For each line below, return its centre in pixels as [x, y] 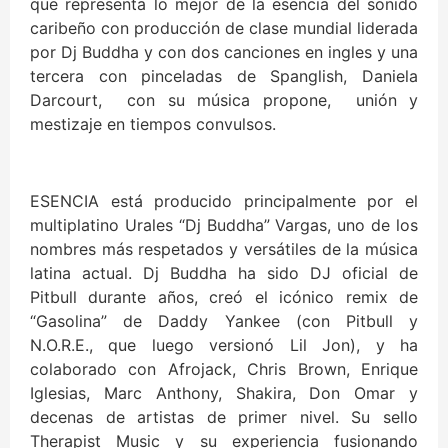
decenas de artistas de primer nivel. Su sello [224, 417]
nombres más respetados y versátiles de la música [224, 249]
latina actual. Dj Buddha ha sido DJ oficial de [224, 273]
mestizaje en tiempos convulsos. [153, 124]
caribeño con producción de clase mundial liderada [224, 28]
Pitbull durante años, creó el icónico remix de [224, 297]
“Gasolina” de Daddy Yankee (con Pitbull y [224, 321]
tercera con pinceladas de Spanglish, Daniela [224, 76]
